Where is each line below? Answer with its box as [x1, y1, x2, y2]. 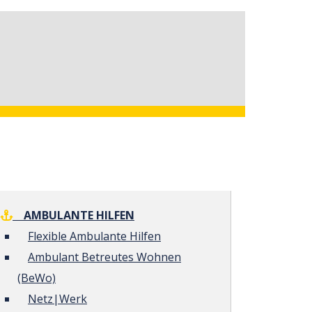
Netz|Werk [28, 291, 87, 306]
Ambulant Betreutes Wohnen [28, 249, 181, 265]
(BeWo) [17, 270, 56, 286]
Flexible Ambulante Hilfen [28, 228, 161, 244]
